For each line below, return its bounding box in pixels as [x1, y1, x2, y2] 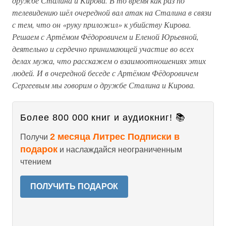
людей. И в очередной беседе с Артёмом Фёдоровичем [12, 68, 198, 78]
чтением [20, 157, 51, 166]
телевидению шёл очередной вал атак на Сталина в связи [12, 7, 211, 18]
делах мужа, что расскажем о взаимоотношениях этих [12, 55, 206, 66]
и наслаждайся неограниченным [58, 145, 182, 154]
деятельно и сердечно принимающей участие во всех [12, 43, 194, 54]
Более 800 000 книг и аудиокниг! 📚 [20, 112, 186, 123]
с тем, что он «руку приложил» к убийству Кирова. [12, 19, 191, 30]
